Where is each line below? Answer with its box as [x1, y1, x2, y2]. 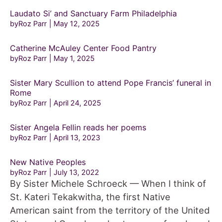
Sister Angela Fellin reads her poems [10, 122, 146, 133]
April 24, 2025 [54, 99, 101, 108]
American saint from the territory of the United [10, 205, 210, 216]
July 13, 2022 [54, 168, 99, 177]
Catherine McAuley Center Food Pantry [10, 43, 157, 54]
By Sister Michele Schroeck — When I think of [10, 178, 206, 189]
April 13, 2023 [54, 133, 100, 143]
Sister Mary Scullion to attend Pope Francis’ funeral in [10, 78, 211, 88]
